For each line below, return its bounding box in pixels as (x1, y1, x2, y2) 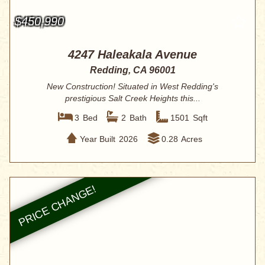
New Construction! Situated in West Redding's (47, 82, 218, 92)
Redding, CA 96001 (89, 65, 176, 76)
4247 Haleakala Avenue (68, 48, 197, 62)
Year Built (79, 134, 115, 144)
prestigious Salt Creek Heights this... (64, 93, 201, 104)
